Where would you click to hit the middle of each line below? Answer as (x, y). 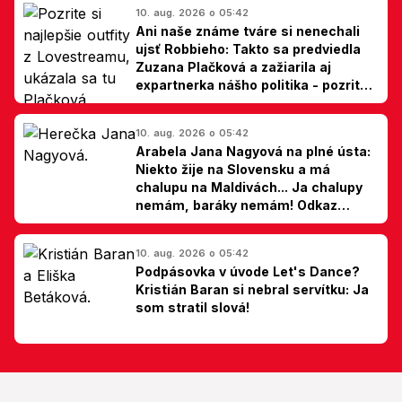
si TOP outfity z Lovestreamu (231, 102)
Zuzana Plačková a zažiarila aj (233, 66)
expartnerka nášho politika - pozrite (252, 84)
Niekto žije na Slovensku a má (233, 169)
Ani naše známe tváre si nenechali (248, 31)
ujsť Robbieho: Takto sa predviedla (248, 48)
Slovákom (167, 223)
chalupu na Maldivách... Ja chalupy (249, 187)
